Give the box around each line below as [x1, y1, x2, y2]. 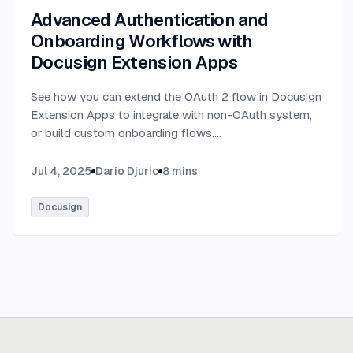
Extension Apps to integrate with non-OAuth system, [31, 107, 312, 122]
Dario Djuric [95, 164, 158, 178]
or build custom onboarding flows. [31, 125, 214, 140]
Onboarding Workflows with [31, 30, 253, 52]
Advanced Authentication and [31, 9, 269, 31]
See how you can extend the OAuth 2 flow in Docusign [31, 89, 321, 104]
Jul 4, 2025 [31, 164, 91, 178]
